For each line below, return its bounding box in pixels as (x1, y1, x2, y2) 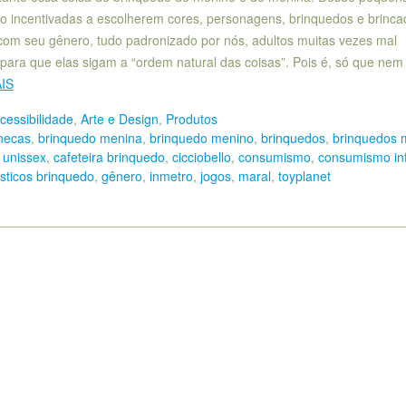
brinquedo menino (149, 128, 254, 147)
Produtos (165, 109, 217, 128)
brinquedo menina (37, 128, 142, 147)
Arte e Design (80, 109, 159, 128)
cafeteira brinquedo (53, 147, 165, 166)
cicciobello (171, 147, 231, 166)
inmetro (149, 166, 193, 185)
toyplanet (277, 166, 331, 185)
